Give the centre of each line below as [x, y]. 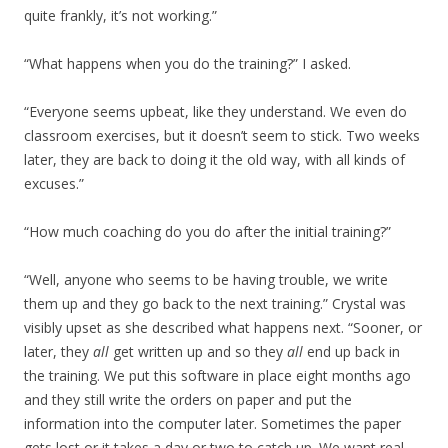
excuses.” [54, 183]
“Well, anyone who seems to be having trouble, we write [206, 279]
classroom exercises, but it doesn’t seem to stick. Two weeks [222, 135]
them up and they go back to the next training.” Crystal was [215, 303]
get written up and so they [198, 351]
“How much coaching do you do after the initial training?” [207, 231]
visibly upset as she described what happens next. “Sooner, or [223, 327]
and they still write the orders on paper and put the [188, 399]
